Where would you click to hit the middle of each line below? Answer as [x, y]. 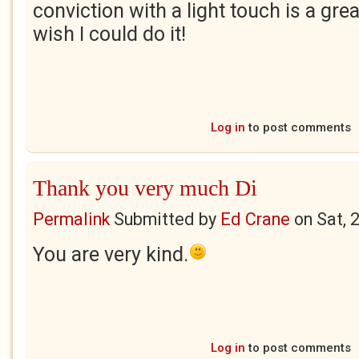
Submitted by [165, 219]
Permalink [71, 219]
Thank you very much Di [145, 188]
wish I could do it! [109, 34]
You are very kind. [111, 254]
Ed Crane [255, 219]
